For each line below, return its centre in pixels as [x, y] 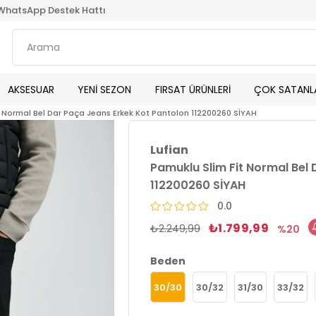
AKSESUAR [31, 89]
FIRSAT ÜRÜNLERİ [193, 89]
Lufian [169, 150]
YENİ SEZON [105, 89]
